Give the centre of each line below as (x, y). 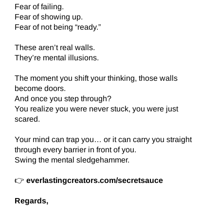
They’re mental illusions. (57, 58)
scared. (27, 119)
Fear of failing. (39, 7)
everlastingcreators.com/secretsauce (95, 181)
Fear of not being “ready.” (58, 27)
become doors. (40, 89)
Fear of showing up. (49, 17)
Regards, (31, 201)
